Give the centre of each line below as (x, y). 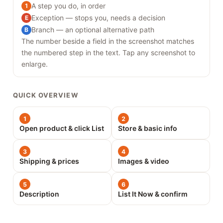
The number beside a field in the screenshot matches (108, 41)
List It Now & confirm (153, 194)
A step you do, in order (68, 6)
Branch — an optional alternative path (93, 30)
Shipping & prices (49, 161)
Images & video (144, 161)
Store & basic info (148, 128)
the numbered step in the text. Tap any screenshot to (108, 53)
